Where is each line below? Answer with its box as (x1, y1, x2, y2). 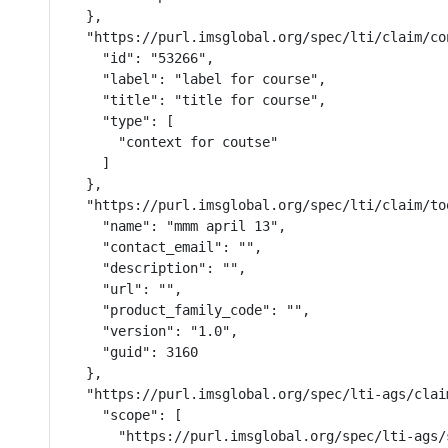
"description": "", (70, 260, 246, 276)
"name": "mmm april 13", (70, 218, 286, 234)
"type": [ (70, 113, 174, 129)
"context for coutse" (70, 134, 278, 150)
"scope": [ (70, 407, 182, 423)
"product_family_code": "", (70, 302, 310, 318)
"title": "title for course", (70, 92, 326, 108)
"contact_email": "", (70, 239, 262, 255)
